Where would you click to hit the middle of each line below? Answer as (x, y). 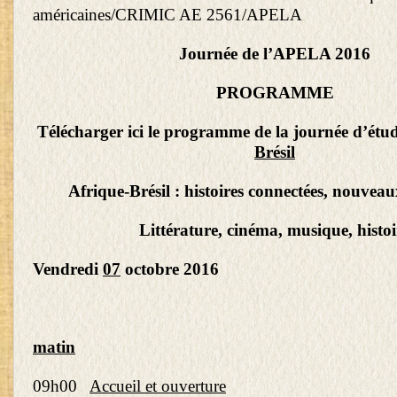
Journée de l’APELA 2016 (275, 54)
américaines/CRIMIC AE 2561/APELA (167, 15)
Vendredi (68, 269)
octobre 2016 (170, 269)
